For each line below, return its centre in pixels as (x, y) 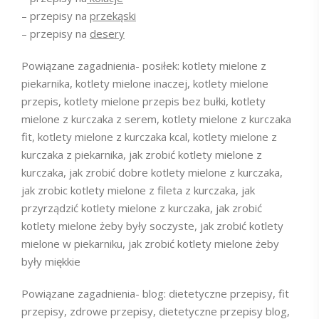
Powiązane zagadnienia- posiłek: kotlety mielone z (144, 66)
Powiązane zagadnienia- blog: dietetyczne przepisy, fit (155, 294)
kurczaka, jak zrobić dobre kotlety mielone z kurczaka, (152, 173)
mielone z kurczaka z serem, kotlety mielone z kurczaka (156, 119)
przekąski (113, 16)
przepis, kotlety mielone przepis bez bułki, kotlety (143, 101)
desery (107, 34)
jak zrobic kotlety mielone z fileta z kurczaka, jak (138, 190)
